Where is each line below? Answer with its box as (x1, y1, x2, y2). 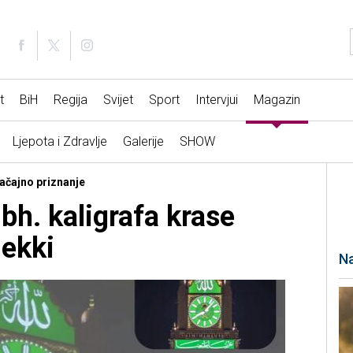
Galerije (122, 134, 164, 150)
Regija (53, 92, 87, 108)
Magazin (253, 92, 300, 108)
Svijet (102, 92, 133, 108)
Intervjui (195, 92, 238, 108)
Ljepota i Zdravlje (12, 134, 107, 150)
